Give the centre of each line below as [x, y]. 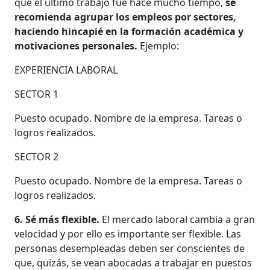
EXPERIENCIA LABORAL [66, 70]
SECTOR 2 [37, 156]
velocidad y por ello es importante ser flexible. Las [128, 234]
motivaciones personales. [76, 46]
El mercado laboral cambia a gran [177, 219]
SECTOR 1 [37, 94]
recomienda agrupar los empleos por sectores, [126, 17]
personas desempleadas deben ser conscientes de [130, 248]
